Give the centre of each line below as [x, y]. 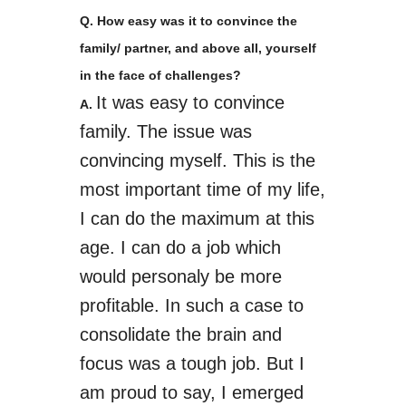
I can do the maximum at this [197, 218]
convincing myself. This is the [197, 160]
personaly [170, 276]
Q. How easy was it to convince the [188, 21]
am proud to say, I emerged [191, 392]
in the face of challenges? [160, 75]
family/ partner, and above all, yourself [198, 48]
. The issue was [188, 131]
